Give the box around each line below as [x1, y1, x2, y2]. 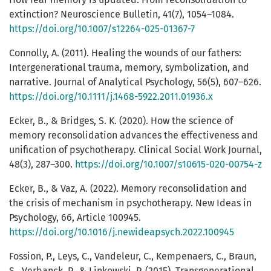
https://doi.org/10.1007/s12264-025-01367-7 [9, 23, 195, 35]
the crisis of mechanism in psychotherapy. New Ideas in [9, 197, 252, 209]
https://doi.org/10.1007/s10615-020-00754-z [75, 158, 262, 171]
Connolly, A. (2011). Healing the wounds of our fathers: [9, 47, 241, 59]
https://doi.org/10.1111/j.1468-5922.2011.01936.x [9, 91, 213, 103]
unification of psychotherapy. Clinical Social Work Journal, [9, 144, 262, 156]
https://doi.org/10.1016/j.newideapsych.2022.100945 [9, 226, 234, 238]
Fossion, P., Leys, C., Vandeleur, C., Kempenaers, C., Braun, [9, 250, 256, 263]
